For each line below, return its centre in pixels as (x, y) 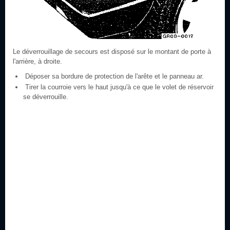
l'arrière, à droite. (37, 61)
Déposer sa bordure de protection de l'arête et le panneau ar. (113, 76)
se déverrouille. (46, 97)
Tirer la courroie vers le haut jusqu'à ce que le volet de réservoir (118, 87)
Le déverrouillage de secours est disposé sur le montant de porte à (112, 52)
